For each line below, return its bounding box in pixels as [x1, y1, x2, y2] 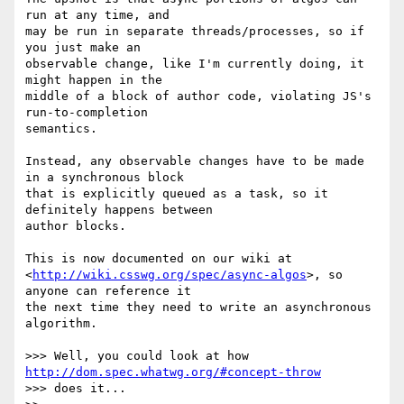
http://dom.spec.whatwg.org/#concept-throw [25, 365, 321, 380]
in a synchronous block [25, 170, 184, 185]
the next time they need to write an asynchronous [25, 300, 372, 315]
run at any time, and [25, 8, 170, 23]
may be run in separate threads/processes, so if [25, 24, 364, 39]
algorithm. [25, 317, 97, 331]
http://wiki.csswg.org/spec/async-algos [32, 268, 307, 282]
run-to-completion [25, 106, 148, 120]
